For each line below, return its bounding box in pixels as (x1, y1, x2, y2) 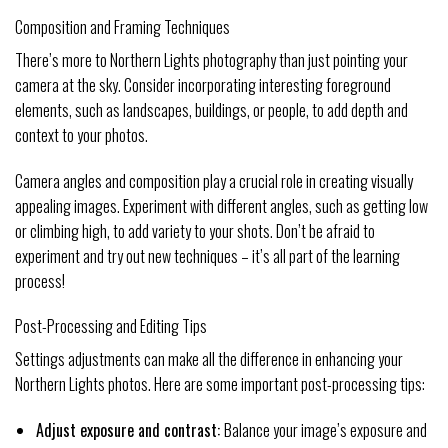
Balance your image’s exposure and (223, 418, 427, 443)
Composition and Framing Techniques (15, 14, 230, 39)
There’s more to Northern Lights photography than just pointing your (15, 47, 408, 72)
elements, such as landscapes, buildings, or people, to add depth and (15, 97, 408, 122)
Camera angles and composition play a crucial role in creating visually (15, 168, 413, 193)
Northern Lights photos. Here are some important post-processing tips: (15, 372, 425, 397)
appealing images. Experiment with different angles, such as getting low (15, 193, 428, 218)
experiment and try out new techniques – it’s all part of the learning (15, 243, 400, 268)
